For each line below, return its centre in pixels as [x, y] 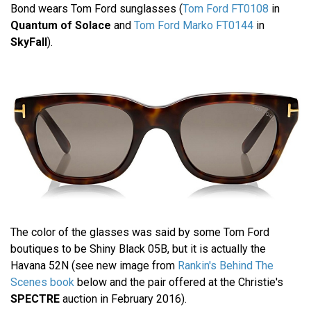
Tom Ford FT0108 [226, 9]
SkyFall [29, 42]
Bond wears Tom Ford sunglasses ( [96, 9]
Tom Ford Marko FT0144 [194, 26]
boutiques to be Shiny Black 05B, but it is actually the [138, 249]
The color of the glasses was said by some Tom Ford [140, 232]
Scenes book [42, 282]
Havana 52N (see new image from [94, 265]
